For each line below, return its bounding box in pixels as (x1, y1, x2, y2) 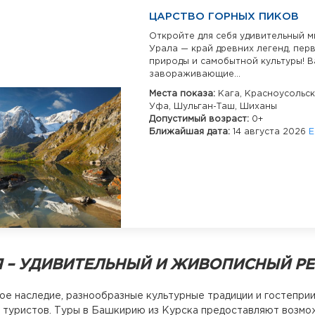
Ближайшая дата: (149, 128, 233, 136)
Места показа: (149, 90, 218, 98)
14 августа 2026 (233, 128, 309, 136)
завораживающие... (149, 70, 240, 79)
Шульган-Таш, (174, 103, 240, 111)
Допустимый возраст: (149, 115, 252, 124)
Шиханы (240, 103, 277, 111)
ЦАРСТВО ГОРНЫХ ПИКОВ (149, 12, 299, 22)
